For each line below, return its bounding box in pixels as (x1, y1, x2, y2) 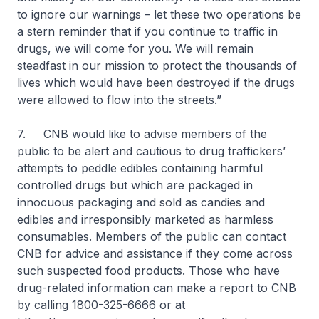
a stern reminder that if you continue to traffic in (17, 23, 278, 38)
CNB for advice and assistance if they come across (17, 246, 293, 261)
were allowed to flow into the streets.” (17, 92, 221, 107)
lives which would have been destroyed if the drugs (17, 75, 295, 90)
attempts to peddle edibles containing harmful (17, 160, 263, 175)
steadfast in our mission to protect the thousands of (17, 58, 297, 73)
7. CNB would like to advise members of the (17, 126, 267, 141)
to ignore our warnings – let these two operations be (17, 6, 301, 21)
